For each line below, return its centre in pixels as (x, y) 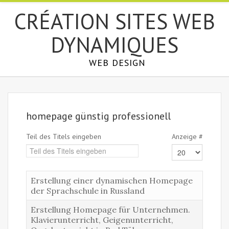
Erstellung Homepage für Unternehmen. (110, 210)
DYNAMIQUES (114, 45)
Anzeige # (187, 136)
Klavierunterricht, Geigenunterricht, (102, 220)
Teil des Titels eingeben (65, 136)
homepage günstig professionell (98, 116)
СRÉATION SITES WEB (114, 21)
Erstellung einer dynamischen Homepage (112, 180)
